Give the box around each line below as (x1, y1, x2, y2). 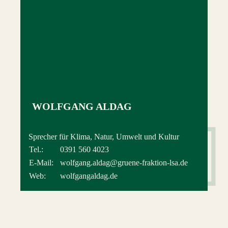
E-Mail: (29, 158, 53, 167)
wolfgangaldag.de (60, 171, 118, 180)
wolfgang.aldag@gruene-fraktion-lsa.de (60, 158, 188, 167)
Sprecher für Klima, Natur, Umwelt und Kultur (28, 132, 179, 141)
